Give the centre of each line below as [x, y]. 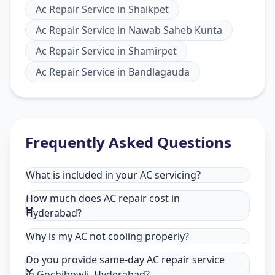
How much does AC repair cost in [103, 198]
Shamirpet [153, 51]
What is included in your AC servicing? [113, 175]
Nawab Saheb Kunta [175, 30]
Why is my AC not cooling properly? [107, 236]
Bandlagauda [159, 72]
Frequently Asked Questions [128, 142]
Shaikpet [149, 9]
